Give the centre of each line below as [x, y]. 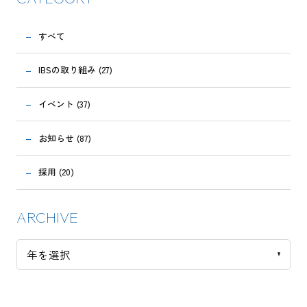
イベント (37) [65, 103]
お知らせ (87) [65, 138]
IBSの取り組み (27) [76, 70]
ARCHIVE [47, 218]
